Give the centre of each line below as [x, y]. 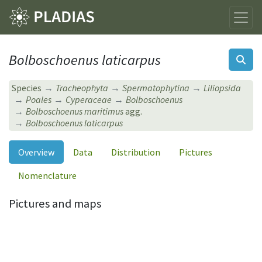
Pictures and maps [55, 203]
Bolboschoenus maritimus [75, 111]
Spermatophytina [156, 88]
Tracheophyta [82, 88]
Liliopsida [223, 88]
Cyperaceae [89, 100]
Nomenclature [47, 175]
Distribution [136, 152]
